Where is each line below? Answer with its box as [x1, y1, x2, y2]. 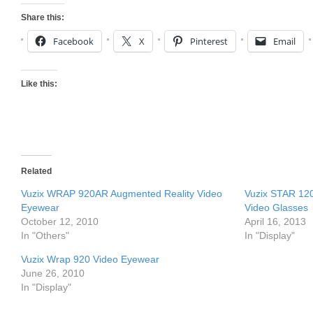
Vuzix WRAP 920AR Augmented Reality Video [21, 188, 222, 199]
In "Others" [21, 230, 69, 241]
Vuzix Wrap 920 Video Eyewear [21, 254, 159, 265]
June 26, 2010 [21, 268, 85, 279]
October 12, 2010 [21, 216, 99, 227]
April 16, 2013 [245, 216, 306, 227]
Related [21, 166, 52, 176]
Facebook [53, 35, 94, 48]
